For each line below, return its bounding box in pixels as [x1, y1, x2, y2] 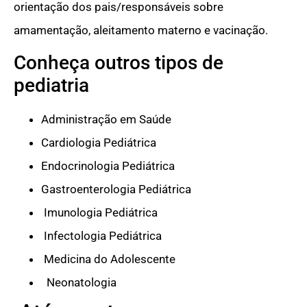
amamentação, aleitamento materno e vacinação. [14, 23, 268, 37]
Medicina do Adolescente [41, 252, 175, 267]
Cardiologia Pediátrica [41, 136, 156, 150]
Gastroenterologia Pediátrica [41, 182, 191, 197]
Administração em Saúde [41, 112, 171, 127]
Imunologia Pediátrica [41, 206, 158, 220]
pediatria [14, 74, 89, 97]
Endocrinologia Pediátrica [41, 159, 175, 173]
